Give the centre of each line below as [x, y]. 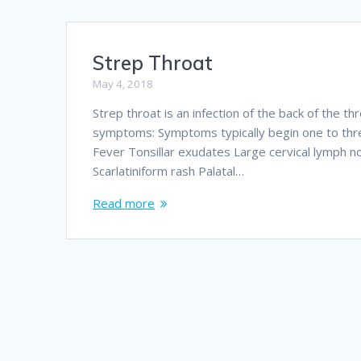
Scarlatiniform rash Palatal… [169, 171]
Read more [124, 203]
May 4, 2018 [123, 84]
